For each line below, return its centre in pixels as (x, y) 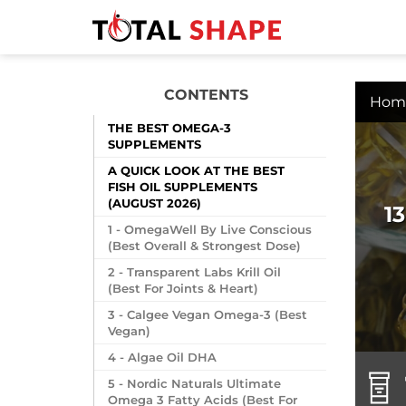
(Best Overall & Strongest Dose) (204, 246)
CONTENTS (206, 95)
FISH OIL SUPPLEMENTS (183, 187)
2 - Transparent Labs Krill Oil (194, 272)
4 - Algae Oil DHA (162, 357)
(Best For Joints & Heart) (183, 288)
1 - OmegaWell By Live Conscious (210, 229)
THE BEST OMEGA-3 (169, 128)
